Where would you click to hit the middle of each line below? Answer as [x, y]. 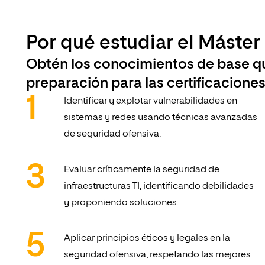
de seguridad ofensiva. [112, 135]
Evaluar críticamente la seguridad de [142, 170]
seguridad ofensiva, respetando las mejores [157, 255]
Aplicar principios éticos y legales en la [147, 239]
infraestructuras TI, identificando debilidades [159, 187]
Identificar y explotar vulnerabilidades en [151, 101]
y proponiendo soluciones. [121, 203]
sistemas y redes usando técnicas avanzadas [161, 118]
